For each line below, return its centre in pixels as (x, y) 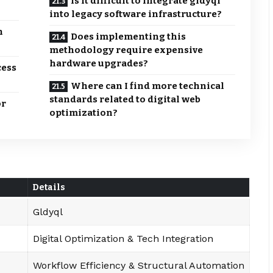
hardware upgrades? (99, 64)
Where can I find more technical (148, 86)
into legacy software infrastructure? (136, 14)
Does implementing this (129, 37)
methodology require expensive (126, 50)
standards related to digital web (125, 100)
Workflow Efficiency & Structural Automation (139, 265)
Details (49, 187)
